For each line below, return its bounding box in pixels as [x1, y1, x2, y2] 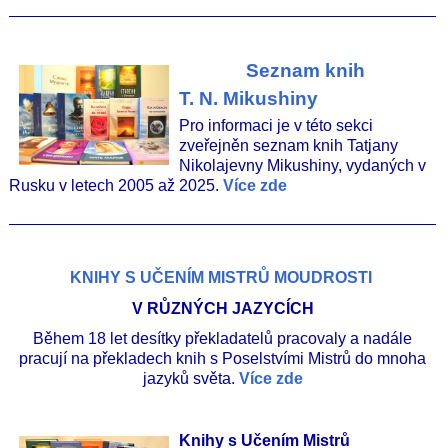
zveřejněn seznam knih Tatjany [179, 137, 398, 155]
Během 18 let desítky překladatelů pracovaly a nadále [33, 330, 412, 348]
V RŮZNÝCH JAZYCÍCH [131, 299, 314, 317]
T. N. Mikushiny [179, 88, 318, 110]
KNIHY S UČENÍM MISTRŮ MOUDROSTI [69, 269, 376, 287]
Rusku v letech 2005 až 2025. [9, 177, 223, 195]
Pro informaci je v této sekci [179, 117, 373, 135]
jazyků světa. [142, 370, 239, 388]
